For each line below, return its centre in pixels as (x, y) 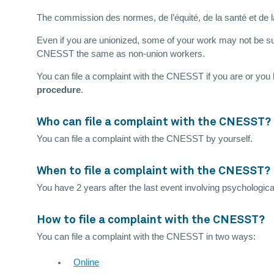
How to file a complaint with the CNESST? (151, 220)
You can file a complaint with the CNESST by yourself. (145, 139)
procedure (59, 90)
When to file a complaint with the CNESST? (154, 171)
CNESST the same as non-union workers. (121, 54)
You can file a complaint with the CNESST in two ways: (146, 237)
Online (86, 263)
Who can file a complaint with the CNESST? (154, 122)
